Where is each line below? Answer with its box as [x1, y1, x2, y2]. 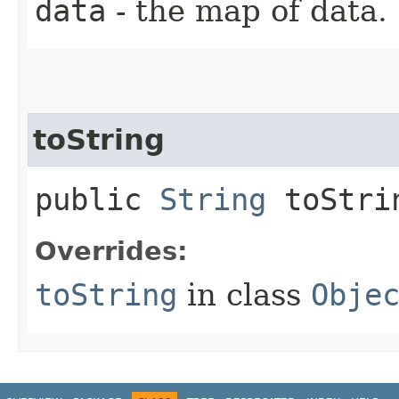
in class [177, 276, 311, 313]
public [35, 181, 159, 217]
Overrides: [35, 235, 188, 266]
